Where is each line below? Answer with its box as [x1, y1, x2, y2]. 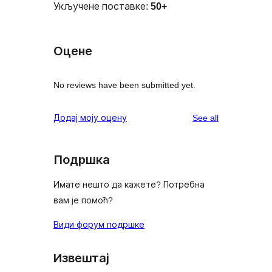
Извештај [53, 251, 109, 265]
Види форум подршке [53, 220, 144, 230]
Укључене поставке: [53, 1, 151, 12]
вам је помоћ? [53, 195, 113, 206]
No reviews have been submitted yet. [53, 80, 195, 90]
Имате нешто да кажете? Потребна [53, 180, 205, 190]
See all [192, 112, 219, 123]
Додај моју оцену [53, 112, 127, 123]
